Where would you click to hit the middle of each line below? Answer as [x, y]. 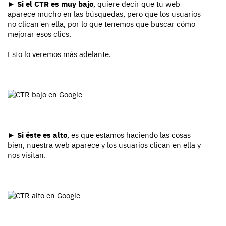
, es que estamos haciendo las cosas [129, 135]
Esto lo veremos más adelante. [59, 54]
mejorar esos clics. [39, 34]
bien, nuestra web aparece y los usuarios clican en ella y [104, 145]
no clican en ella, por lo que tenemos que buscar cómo [101, 24]
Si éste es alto [42, 135]
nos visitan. [27, 155]
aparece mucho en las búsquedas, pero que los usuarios [104, 14]
